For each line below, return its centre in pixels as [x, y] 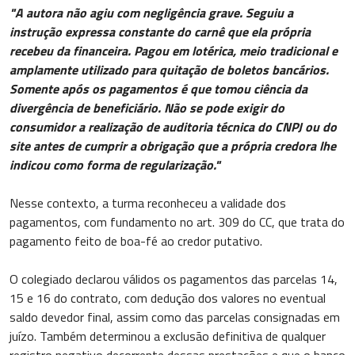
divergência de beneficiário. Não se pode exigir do [147, 107]
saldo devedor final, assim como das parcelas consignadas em [175, 317]
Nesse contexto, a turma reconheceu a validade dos [148, 202]
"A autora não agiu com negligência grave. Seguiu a [151, 12]
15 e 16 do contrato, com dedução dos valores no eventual [168, 298]
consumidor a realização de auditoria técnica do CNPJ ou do [173, 126]
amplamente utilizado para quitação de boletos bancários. [169, 69]
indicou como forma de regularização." [115, 164]
